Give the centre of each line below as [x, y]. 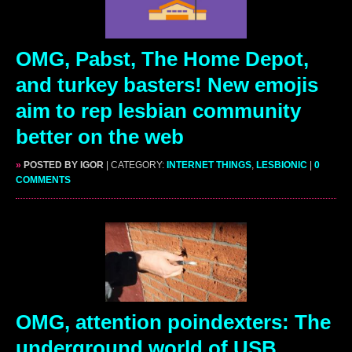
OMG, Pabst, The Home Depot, [162, 59]
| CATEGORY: [136, 165]
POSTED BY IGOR [62, 165]
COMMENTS [43, 180]
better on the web [100, 136]
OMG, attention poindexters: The [173, 322]
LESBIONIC [282, 165]
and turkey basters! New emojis [167, 84]
